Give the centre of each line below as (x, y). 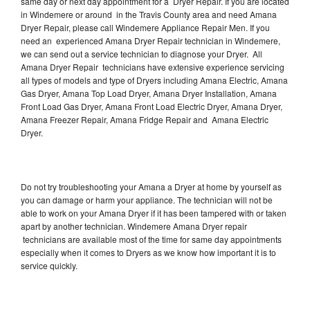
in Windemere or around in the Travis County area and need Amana (149, 15)
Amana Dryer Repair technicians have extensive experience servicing (153, 67)
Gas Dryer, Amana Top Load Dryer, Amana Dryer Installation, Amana (149, 93)
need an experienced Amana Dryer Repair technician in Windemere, (151, 41)
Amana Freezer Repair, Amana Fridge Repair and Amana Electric (145, 120)
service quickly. (49, 266)
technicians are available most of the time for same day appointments (151, 239)
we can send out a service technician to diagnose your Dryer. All (142, 54)
